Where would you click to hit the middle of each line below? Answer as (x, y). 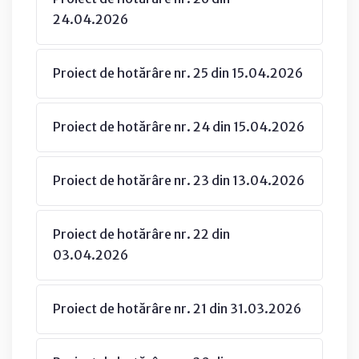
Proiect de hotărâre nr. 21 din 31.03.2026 (177, 308)
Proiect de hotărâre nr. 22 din (141, 234)
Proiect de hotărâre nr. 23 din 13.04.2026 (179, 180)
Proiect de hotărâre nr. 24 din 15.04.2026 (179, 126)
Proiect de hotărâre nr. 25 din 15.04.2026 (178, 73)
